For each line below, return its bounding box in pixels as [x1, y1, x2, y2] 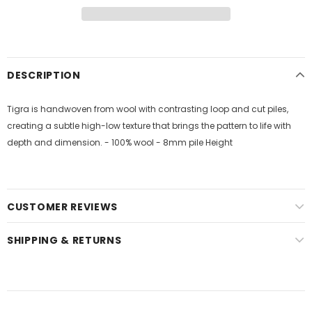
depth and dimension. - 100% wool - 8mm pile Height [7, 136, 235, 148]
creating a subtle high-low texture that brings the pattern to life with [7, 120, 291, 132]
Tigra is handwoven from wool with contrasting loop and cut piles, [7, 103, 288, 115]
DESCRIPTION [7, 68, 81, 82]
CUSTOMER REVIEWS [7, 200, 118, 214]
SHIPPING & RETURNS [7, 233, 122, 247]
